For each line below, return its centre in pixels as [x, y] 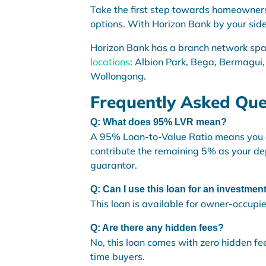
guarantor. [114, 165]
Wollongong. [118, 76]
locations [110, 62]
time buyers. [118, 256]
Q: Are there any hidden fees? [157, 228]
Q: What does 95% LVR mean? [159, 122]
